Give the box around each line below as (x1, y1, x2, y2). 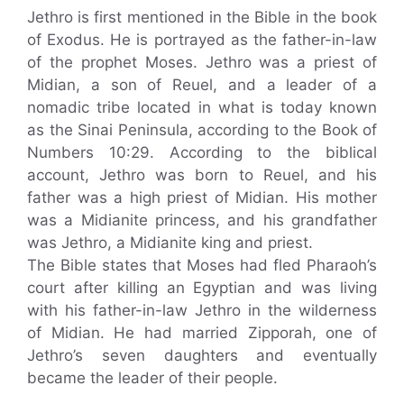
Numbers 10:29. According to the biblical (27, 142, 377, 161)
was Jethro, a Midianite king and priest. (27, 233, 313, 252)
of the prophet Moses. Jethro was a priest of (27, 52, 377, 71)
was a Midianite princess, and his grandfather (27, 210, 377, 229)
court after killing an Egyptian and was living (27, 278, 377, 297)
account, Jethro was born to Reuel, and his (27, 165, 377, 184)
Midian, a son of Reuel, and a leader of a (27, 75, 377, 94)
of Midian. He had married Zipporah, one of (27, 323, 377, 342)
